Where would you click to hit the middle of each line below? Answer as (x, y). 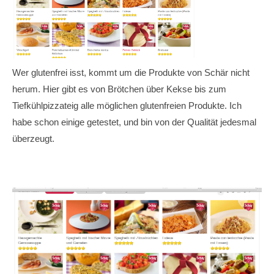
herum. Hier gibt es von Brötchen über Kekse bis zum (119, 89)
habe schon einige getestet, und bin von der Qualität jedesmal (134, 122)
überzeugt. (33, 138)
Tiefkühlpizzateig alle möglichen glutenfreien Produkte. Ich (127, 105)
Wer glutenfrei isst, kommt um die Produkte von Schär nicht (131, 72)
